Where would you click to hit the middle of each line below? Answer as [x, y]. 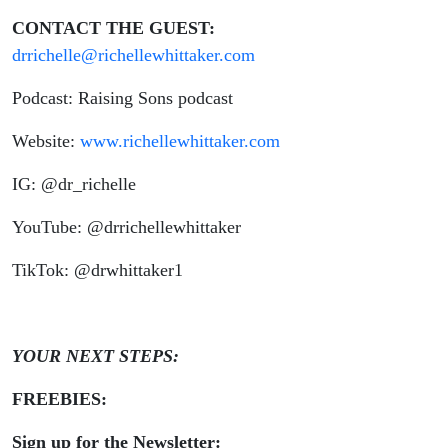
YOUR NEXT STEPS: [95, 356]
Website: [46, 141]
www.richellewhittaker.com [180, 141]
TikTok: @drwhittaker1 [97, 270]
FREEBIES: [64, 399]
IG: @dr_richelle [74, 184]
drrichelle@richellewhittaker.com [133, 55]
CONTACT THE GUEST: [118, 28]
